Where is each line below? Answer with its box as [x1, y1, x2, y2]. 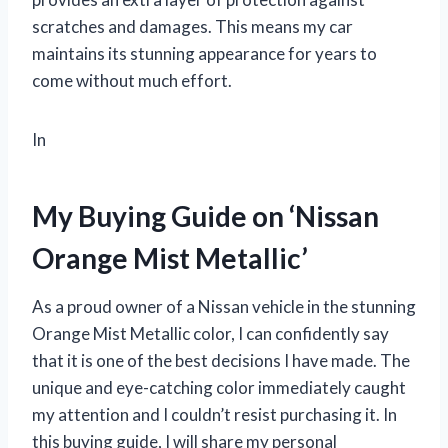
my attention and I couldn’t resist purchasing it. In [32, 404, 397, 426]
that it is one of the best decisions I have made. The [32, 350, 410, 372]
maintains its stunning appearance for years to [32, 43, 377, 65]
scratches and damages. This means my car [32, 16, 353, 38]
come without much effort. [32, 70, 232, 92]
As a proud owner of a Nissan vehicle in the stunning [32, 296, 416, 318]
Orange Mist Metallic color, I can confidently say [32, 323, 389, 345]
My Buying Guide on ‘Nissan [32, 199, 379, 234]
